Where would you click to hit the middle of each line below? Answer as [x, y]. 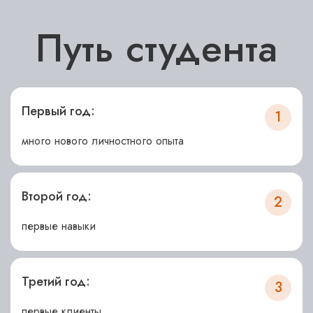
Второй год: [57, 196]
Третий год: [56, 282]
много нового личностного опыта [103, 141]
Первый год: [58, 111]
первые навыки [59, 226]
